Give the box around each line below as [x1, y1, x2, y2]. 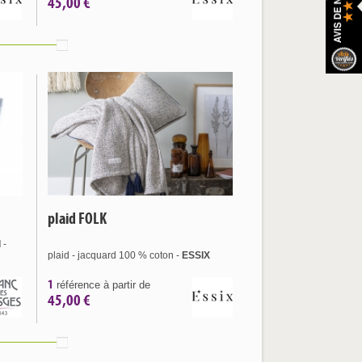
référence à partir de [53, 279, 150, 291]
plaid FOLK [48, 208, 107, 228]
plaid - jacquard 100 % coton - [48, 250, 182, 261]
